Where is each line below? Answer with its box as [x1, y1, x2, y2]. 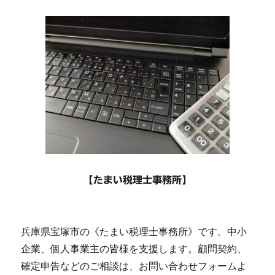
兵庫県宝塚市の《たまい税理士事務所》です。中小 [21, 225, 247, 238]
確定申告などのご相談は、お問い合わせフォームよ [21, 259, 247, 272]
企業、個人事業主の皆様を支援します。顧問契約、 [21, 242, 247, 255]
